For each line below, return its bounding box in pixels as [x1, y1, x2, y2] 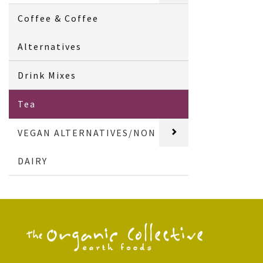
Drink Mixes [18, 69, 77, 81]
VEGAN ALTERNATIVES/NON [18, 126, 157, 139]
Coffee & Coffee [18, 12, 99, 24]
